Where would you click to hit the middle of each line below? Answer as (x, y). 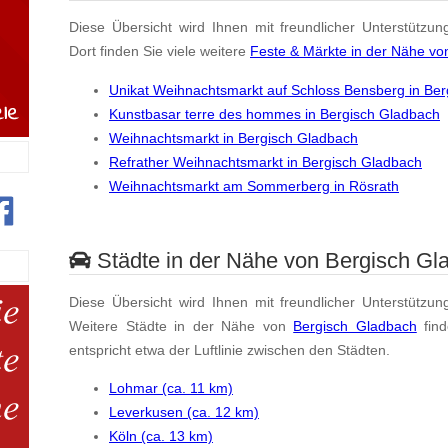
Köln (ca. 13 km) (161, 435)
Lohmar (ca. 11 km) (171, 387)
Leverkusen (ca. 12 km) (184, 411)
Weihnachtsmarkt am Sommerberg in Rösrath (254, 185)
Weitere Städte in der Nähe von (181, 325)
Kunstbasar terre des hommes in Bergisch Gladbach (274, 113)
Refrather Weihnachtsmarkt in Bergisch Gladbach (265, 161)
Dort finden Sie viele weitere (159, 51)
